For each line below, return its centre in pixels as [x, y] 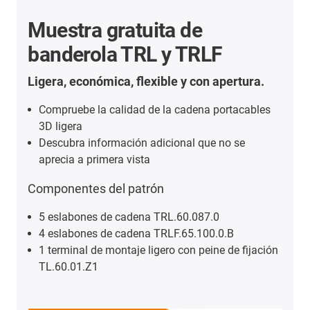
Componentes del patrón [96, 189]
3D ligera [61, 127]
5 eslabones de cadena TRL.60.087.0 [129, 217]
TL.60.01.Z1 [69, 267]
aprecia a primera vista [95, 160]
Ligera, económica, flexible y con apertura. [146, 82]
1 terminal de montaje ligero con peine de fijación [159, 250]
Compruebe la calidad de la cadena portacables [155, 110]
